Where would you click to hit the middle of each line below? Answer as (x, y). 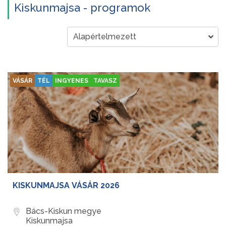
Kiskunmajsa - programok (82, 8)
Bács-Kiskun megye (64, 211)
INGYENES (72, 81)
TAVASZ (105, 81)
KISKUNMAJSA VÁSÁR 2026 (66, 185)
